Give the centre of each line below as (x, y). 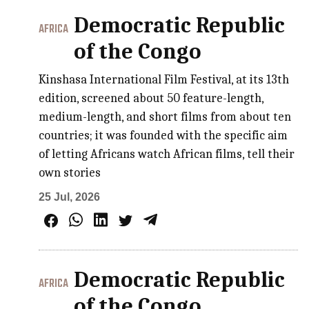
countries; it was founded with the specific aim (163, 135)
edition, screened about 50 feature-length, (151, 98)
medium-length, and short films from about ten (165, 117)
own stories (70, 172)
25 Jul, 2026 (70, 197)
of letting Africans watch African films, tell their (167, 154)
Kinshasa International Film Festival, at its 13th (164, 79)
